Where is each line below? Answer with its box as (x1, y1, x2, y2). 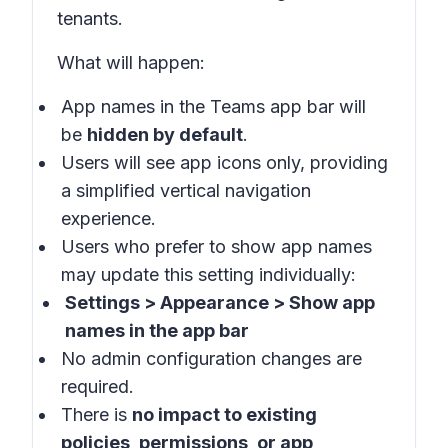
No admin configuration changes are (61, 348, 362, 369)
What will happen (57, 52, 200, 73)
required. (61, 376, 134, 397)
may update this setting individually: (61, 264, 356, 285)
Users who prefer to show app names (61, 236, 372, 257)
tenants (57, 8, 118, 29)
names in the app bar (65, 320, 249, 341)
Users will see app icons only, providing (61, 152, 388, 173)
